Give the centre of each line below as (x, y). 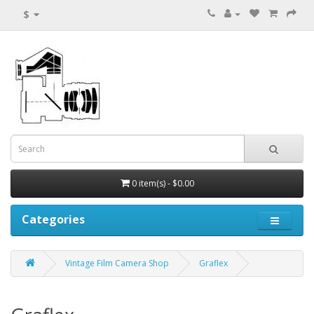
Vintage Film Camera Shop (117, 263)
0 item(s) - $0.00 (163, 183)
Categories (53, 219)
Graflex (213, 263)
